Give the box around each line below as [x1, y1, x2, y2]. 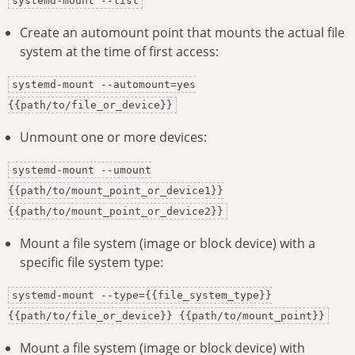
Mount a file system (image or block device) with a [20, 235, 315, 253]
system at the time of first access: [20, 43, 219, 61]
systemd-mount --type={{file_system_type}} [12, 289, 272, 302]
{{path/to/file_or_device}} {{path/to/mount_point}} [8, 310, 325, 323]
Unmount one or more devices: [20, 128, 207, 147]
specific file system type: [20, 254, 163, 272]
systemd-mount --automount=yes [12, 78, 196, 91]
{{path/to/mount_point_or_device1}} [8, 185, 223, 197]
